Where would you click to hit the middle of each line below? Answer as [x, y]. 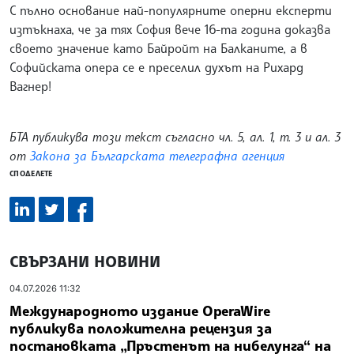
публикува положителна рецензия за [141, 328]
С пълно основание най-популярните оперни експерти [171, 11]
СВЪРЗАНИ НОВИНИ [85, 262]
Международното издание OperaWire [140, 310]
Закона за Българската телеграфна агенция [157, 156]
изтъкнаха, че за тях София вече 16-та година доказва [170, 30]
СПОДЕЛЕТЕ [31, 173]
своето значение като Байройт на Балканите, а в [158, 49]
